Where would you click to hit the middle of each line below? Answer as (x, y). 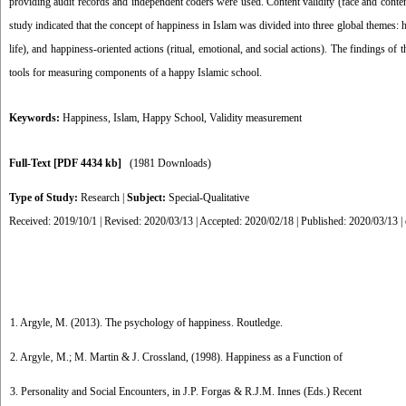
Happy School (173, 118)
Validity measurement (256, 118)
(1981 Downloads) (170, 163)
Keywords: (36, 118)
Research (100, 198)
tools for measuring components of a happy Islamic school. (135, 72)
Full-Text (31, 163)
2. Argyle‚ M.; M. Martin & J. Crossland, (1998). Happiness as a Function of (176, 357)
